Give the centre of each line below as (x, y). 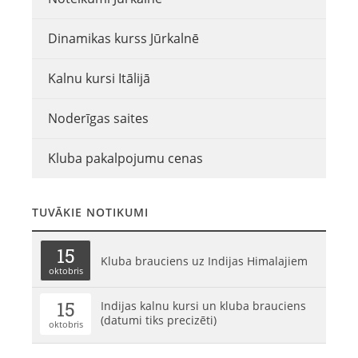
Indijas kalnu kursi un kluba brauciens (203, 306)
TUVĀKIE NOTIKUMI (90, 212)
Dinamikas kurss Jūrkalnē (123, 38)
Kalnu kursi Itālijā (99, 78)
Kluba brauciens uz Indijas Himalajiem (204, 261)
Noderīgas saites (98, 118)
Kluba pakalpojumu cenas (125, 158)
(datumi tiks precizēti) (159, 320)
